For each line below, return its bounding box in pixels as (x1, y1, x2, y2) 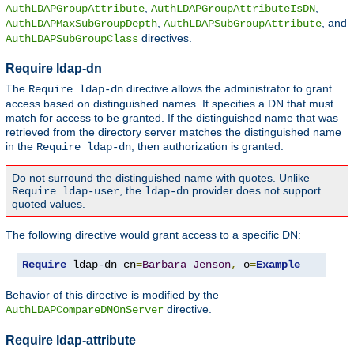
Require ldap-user (12, 184, 119, 198)
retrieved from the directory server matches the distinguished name (6, 125, 341, 138)
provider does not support (189, 183, 321, 197)
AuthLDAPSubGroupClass (6, 32, 138, 45)
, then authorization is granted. (131, 139, 284, 153)
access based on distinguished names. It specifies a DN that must (6, 96, 333, 110)
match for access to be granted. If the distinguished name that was (6, 111, 338, 124)
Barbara (142, 258, 186, 271)
